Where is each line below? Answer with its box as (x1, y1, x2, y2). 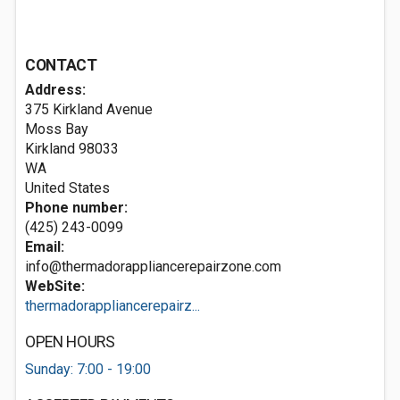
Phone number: (25, 199, 128, 216)
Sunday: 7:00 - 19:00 (25, 361, 151, 378)
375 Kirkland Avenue (25, 101, 153, 118)
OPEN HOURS (25, 333, 115, 351)
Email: (25, 238, 64, 255)
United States (25, 179, 110, 196)
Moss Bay (25, 121, 88, 137)
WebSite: (25, 278, 85, 295)
